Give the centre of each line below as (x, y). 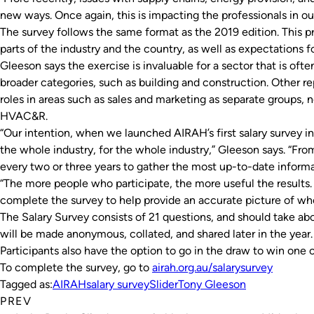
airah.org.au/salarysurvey (212, 267)
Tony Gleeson (212, 284)
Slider (164, 284)
